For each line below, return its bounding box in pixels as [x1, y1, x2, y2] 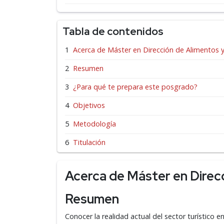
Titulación [73, 137, 105, 147]
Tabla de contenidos [62, 24, 163, 38]
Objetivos [73, 100, 105, 110]
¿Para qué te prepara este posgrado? [73, 82, 197, 91]
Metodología [73, 119, 116, 128]
